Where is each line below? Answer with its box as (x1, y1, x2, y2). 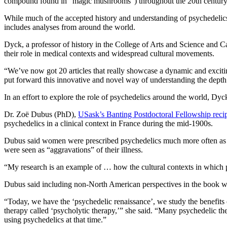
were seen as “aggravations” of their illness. (4, 145, 143, 155)
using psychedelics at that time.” (4, 215, 106, 224)
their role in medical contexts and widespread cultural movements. (4, 49, 216, 58)
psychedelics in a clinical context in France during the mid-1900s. (4, 119, 215, 128)
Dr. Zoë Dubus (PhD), (4, 110, 78, 119)
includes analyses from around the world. (4, 23, 137, 32)
